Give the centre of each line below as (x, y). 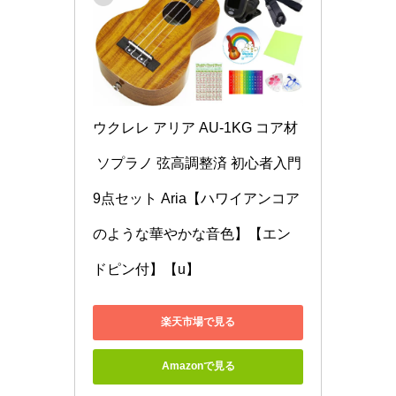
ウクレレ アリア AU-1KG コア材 (195, 127)
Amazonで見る (198, 366)
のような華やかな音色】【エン (192, 233)
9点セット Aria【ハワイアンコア (196, 198)
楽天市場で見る (198, 322)
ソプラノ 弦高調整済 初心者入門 (197, 163)
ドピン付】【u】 (146, 269)
